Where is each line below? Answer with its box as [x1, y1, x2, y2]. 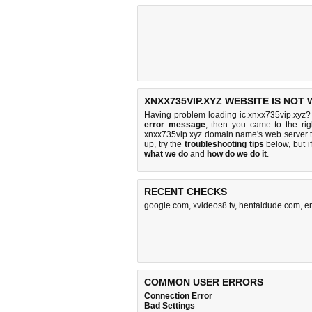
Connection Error [144, 291, 212, 301]
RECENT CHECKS [144, 186, 227, 197]
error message [144, 120, 205, 130]
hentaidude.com [239, 201, 300, 210]
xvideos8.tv [193, 201, 235, 210]
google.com [144, 201, 189, 210]
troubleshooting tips [185, 139, 264, 149]
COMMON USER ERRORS [144, 276, 263, 288]
